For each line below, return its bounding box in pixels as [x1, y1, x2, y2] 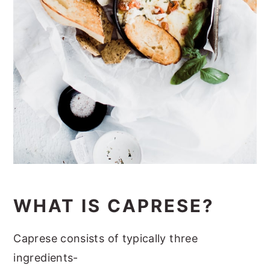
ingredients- [13, 251, 78, 264]
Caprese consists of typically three [13, 231, 198, 245]
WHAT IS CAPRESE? [13, 195, 215, 216]
